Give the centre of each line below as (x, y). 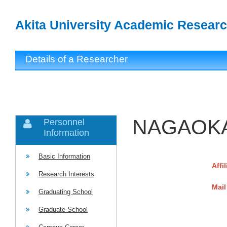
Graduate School (63, 210)
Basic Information (64, 156)
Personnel (64, 122)
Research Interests (66, 174)
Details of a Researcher (77, 59)
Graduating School (66, 192)
